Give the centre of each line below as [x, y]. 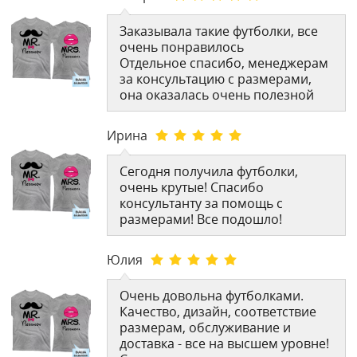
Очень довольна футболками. [212, 295]
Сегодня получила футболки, [209, 171]
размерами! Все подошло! [201, 219]
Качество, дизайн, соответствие [218, 311]
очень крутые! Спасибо [192, 187]
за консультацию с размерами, [216, 78]
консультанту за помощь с [202, 203]
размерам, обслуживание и [206, 327]
